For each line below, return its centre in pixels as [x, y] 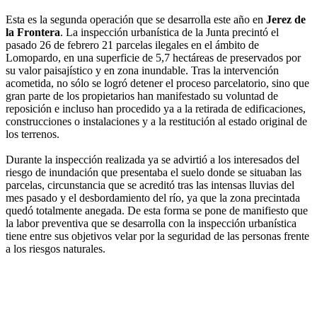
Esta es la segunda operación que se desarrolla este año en [136, 19]
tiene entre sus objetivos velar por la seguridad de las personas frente [157, 236]
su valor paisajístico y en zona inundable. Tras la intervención [142, 70]
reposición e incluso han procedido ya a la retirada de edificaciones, [156, 108]
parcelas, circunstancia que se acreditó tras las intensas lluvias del [150, 185]
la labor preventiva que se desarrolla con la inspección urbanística [151, 223]
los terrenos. [33, 134]
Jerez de [286, 19]
